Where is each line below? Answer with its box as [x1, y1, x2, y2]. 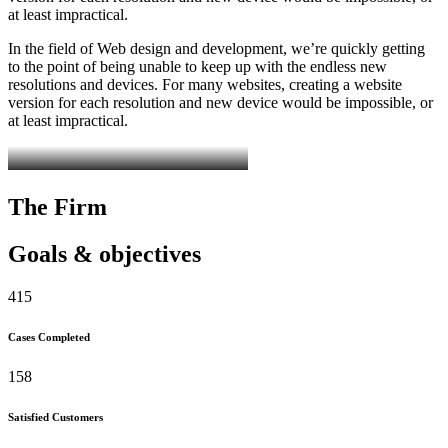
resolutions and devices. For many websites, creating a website [8, 76, 402, 94]
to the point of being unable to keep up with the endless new [8, 58, 387, 76]
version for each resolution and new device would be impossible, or [8, 94, 433, 112]
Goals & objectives [8, 241, 201, 268]
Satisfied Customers [8, 410, 103, 423]
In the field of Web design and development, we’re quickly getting [8, 40, 425, 58]
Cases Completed [8, 331, 90, 344]
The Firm [8, 194, 107, 221]
